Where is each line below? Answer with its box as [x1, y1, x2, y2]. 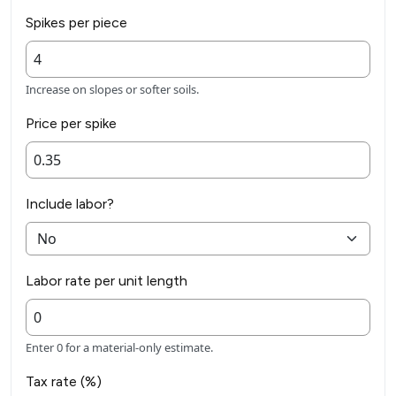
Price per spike [26, 115, 117, 133]
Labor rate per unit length [26, 272, 187, 290]
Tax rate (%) [26, 373, 102, 391]
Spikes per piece [26, 14, 127, 32]
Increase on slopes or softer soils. [26, 81, 199, 98]
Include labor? [26, 195, 114, 213]
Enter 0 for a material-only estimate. [26, 339, 213, 356]
